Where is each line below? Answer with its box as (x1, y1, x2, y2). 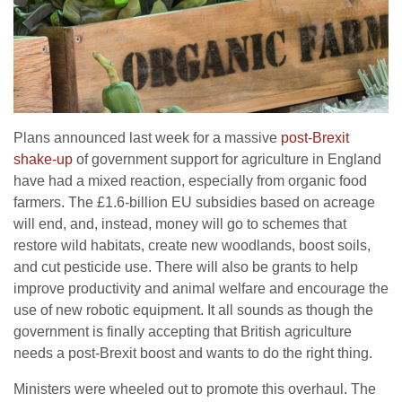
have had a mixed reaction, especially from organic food (13, 173, 367, 189)
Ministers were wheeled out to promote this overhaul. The (13, 381, 376, 398)
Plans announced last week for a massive (13, 130, 281, 146)
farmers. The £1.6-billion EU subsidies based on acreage (13, 195, 375, 211)
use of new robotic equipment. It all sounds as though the (13, 302, 373, 319)
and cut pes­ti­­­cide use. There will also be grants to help (13, 259, 358, 275)
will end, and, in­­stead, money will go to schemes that (13, 216, 346, 232)
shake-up (13, 152, 73, 168)
